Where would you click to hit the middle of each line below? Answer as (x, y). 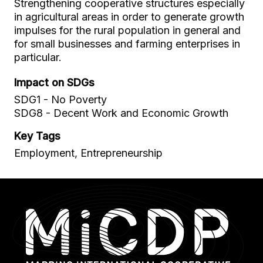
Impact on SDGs (54, 82)
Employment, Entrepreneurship (88, 153)
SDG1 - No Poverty (60, 100)
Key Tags (37, 136)
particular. (38, 57)
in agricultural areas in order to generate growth (129, 17)
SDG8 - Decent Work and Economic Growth (121, 113)
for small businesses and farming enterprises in (127, 44)
